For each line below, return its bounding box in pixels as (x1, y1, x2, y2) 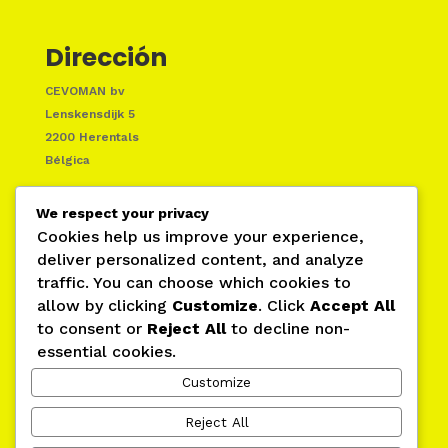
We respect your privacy (36, 204, 209, 221)
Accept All (310, 295, 395, 315)
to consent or (37, 318, 147, 338)
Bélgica (44, 152, 90, 167)
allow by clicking (37, 295, 172, 315)
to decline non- (226, 318, 350, 338)
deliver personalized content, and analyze (37, 249, 364, 269)
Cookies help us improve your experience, (37, 226, 364, 246)
